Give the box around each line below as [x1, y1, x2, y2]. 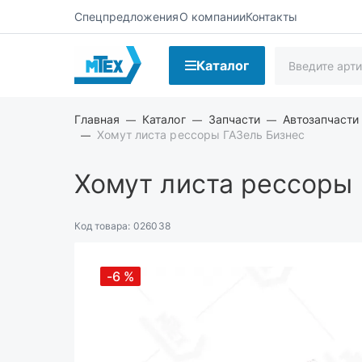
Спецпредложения [74, 9, 179, 23]
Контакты [245, 9, 298, 23]
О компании [179, 9, 246, 23]
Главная [74, 112, 120, 126]
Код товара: [74, 220, 131, 232]
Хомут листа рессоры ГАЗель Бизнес [97, 128, 305, 141]
